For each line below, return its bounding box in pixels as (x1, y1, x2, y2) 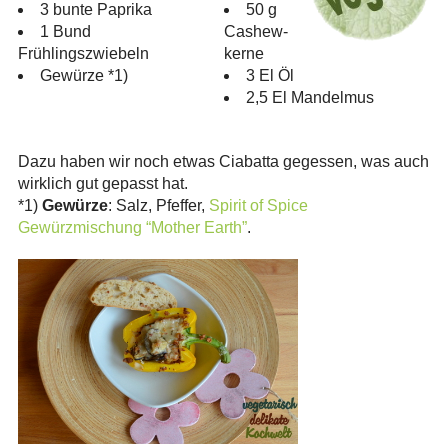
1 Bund (39, 22, 91, 40)
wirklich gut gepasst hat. (17, 174, 188, 192)
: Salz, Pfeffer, (107, 196, 209, 214)
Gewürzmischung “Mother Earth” (17, 218, 247, 236)
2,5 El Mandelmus (245, 88, 374, 106)
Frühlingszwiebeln (17, 44, 149, 62)
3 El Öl (245, 66, 294, 84)
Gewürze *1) (39, 66, 128, 84)
